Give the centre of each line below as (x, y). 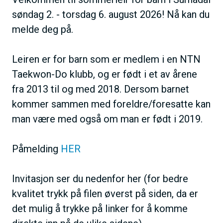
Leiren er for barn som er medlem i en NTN (106, 59)
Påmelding (36, 149)
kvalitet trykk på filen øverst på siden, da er (105, 193)
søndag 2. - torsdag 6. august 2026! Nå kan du (111, 14)
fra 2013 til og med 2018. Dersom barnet (101, 89)
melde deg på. (43, 29)
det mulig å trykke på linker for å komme (100, 208)
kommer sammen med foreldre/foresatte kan (111, 104)
